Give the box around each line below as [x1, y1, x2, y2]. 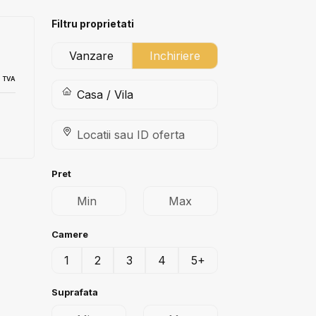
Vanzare [69, 49, 114, 63]
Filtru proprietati [51, 18, 134, 30]
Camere [51, 229, 88, 240]
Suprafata [51, 286, 98, 298]
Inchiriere [149, 49, 200, 63]
